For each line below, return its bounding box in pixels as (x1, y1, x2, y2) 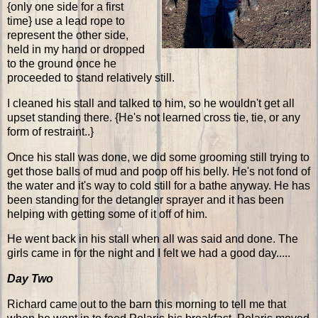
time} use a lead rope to (7, 14, 125, 27)
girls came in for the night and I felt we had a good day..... (7, 247, 290, 260)
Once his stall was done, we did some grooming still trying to (7, 150, 309, 163)
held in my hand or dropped (7, 43, 145, 55)
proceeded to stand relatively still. (7, 71, 177, 84)
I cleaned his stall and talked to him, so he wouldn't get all (7, 97, 295, 109)
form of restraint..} (7, 125, 94, 138)
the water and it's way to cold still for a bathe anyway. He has (7, 179, 310, 192)
